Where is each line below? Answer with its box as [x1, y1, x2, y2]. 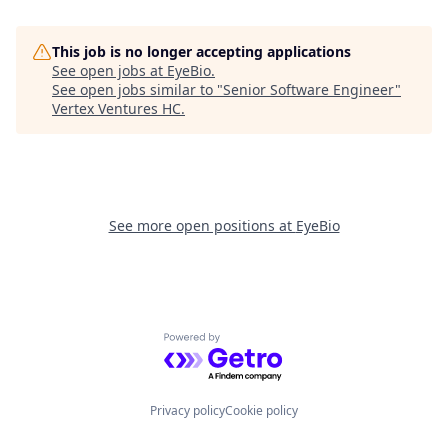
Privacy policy [150, 402, 225, 419]
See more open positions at [108, 216, 296, 235]
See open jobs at [52, 61, 167, 80]
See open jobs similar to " [52, 80, 223, 99]
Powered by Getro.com [163, 332, 338, 355]
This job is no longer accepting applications [52, 42, 351, 61]
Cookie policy [225, 402, 298, 419]
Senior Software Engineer [223, 80, 395, 99]
